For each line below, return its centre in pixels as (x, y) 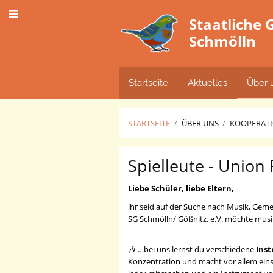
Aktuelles (208, 83)
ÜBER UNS (200, 123)
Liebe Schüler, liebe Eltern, (181, 189)
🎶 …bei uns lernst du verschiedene (192, 250)
